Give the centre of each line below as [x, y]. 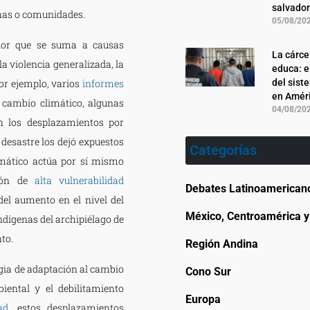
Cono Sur [208, 271]
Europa [203, 299]
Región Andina [221, 244]
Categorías [223, 150]
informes [103, 83]
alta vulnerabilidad [79, 180]
